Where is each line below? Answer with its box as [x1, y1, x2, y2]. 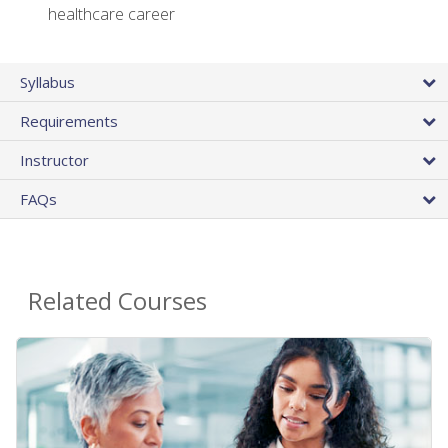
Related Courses [28, 283, 207, 317]
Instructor [20, 149, 89, 170]
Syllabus [20, 71, 75, 92]
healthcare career [48, 3, 175, 26]
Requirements [20, 110, 118, 131]
